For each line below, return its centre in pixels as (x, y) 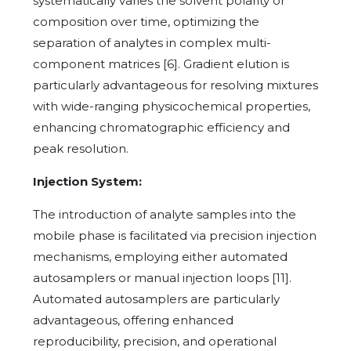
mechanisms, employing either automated (160, 256)
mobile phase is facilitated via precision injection (175, 235)
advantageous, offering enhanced (133, 320)
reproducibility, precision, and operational (155, 341)
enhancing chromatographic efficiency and (161, 127)
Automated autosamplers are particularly (156, 299)
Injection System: (87, 181)
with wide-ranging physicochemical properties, (172, 106)
